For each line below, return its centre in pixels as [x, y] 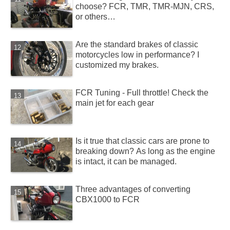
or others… [96, 17]
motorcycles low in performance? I [138, 55]
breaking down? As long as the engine [146, 151]
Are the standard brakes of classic [137, 44]
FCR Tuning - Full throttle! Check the [142, 92]
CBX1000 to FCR [108, 199]
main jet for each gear [115, 103]
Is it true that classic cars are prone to [143, 141]
